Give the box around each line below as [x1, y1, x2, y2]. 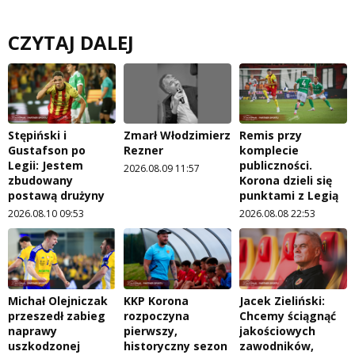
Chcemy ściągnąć [239, 308, 336, 324]
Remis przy [239, 128, 302, 143]
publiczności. [239, 158, 312, 174]
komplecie [239, 143, 299, 158]
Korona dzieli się [239, 173, 332, 189]
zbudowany [8, 173, 73, 189]
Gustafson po [8, 143, 86, 158]
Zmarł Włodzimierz [124, 128, 231, 143]
